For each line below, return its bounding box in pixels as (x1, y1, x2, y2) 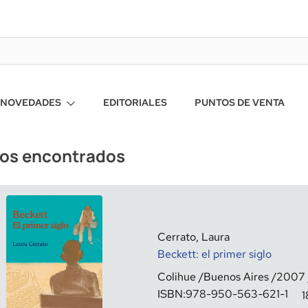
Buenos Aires (203, 269, 269, 284)
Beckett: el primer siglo (157, 247, 272, 261)
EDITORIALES (103, 96, 168, 109)
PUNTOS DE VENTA (195, 96, 285, 109)
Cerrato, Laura (157, 230, 230, 244)
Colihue (157, 269, 196, 284)
